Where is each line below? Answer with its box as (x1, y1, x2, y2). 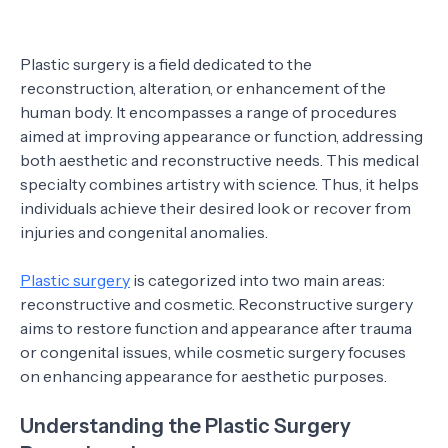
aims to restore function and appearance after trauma (20, 318, 412, 338)
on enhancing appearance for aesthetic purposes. (20, 366, 387, 386)
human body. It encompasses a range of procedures (20, 102, 397, 122)
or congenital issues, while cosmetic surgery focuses (20, 342, 406, 362)
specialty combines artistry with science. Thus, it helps (20, 174, 419, 194)
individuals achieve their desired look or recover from (20, 198, 411, 218)
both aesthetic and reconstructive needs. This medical (20, 150, 419, 170)
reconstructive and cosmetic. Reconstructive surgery (20, 294, 413, 314)
